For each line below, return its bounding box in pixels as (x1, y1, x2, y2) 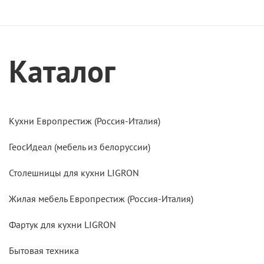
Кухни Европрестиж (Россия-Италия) (9, 114, 160, 127)
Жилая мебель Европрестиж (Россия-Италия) (9, 192, 193, 204)
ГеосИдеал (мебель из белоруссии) (9, 140, 150, 153)
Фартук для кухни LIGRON (9, 218, 116, 230)
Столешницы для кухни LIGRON (9, 166, 139, 179)
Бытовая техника (9, 244, 79, 256)
